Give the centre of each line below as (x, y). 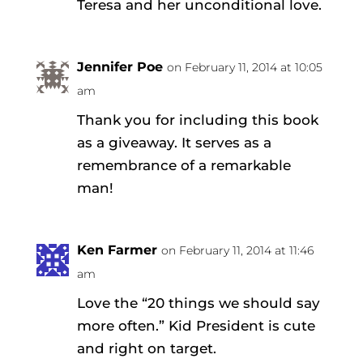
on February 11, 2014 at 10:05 (244, 67)
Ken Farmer (117, 250)
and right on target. (146, 348)
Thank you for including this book (197, 120)
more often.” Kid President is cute (196, 325)
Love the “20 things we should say (198, 303)
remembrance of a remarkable (184, 165)
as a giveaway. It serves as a (174, 142)
